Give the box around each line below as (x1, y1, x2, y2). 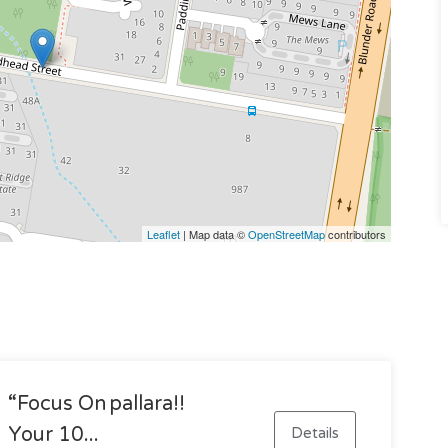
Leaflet (146, 225, 180, 242)
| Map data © (179, 225, 248, 242)
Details (290, 424, 339, 443)
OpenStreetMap (247, 225, 325, 242)
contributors (324, 225, 386, 242)
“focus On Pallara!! (7, 391, 185, 416)
